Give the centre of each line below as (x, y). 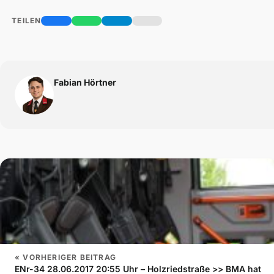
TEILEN (25, 21)
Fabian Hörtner (85, 83)
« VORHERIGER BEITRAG (65, 257)
